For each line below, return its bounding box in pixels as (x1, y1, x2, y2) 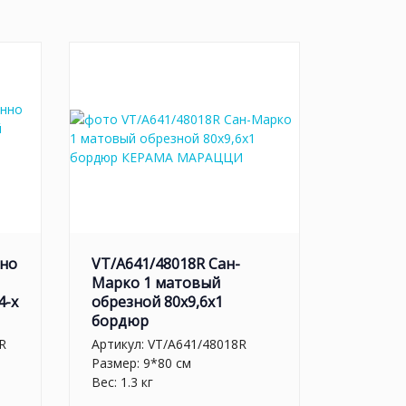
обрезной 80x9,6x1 (92, 292, 223, 312)
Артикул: (92, 334, 148, 353)
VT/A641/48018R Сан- (92, 254, 240, 274)
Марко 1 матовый (92, 273, 220, 293)
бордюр (92, 311, 149, 331)
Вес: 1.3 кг (92, 372, 153, 391)
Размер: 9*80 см (92, 353, 191, 372)
